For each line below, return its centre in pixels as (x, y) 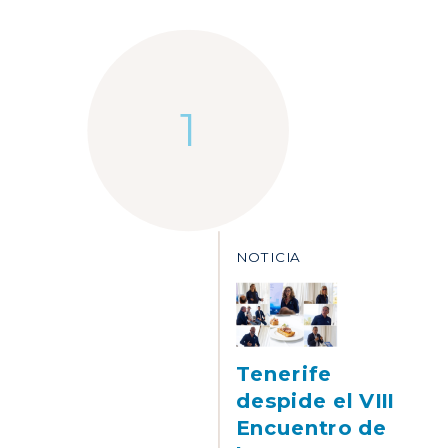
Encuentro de (311, 428)
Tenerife (284, 374)
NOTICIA (269, 256)
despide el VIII (314, 401)
